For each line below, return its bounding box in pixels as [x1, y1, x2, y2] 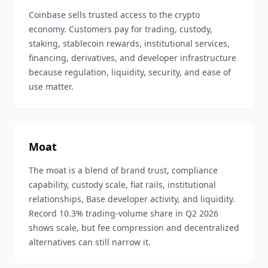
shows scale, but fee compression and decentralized [29, 222, 239, 233]
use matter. [29, 81, 74, 92]
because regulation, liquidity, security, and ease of [29, 66, 231, 78]
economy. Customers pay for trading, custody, [29, 23, 212, 35]
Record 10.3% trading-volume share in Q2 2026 [29, 208, 218, 219]
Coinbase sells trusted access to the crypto [29, 9, 200, 20]
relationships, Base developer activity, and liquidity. [29, 193, 235, 205]
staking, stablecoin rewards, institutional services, [29, 38, 230, 49]
